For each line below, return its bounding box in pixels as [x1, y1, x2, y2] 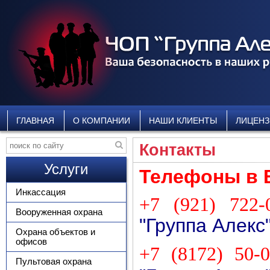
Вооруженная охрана [16, 207, 102, 217]
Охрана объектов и [16, 227, 95, 237]
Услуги [44, 161, 89, 177]
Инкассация [16, 187, 66, 197]
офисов [16, 236, 47, 246]
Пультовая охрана [16, 256, 92, 266]
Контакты [139, 141, 216, 159]
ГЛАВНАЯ [16, 116, 55, 125]
